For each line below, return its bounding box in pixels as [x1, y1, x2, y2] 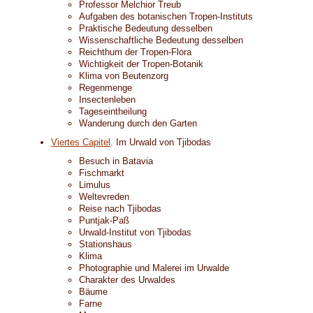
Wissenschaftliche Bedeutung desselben [79, 35, 244, 45]
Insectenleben [79, 94, 136, 105]
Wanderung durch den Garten [79, 118, 198, 129]
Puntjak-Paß [79, 215, 130, 226]
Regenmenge [79, 82, 133, 93]
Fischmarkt [79, 168, 125, 178]
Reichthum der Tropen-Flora [79, 47, 192, 57]
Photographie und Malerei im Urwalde [79, 263, 230, 273]
